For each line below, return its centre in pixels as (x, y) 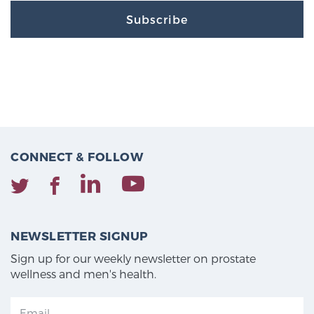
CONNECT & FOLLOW (77, 157)
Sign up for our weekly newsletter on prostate (133, 259)
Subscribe (157, 20)
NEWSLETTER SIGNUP (80, 236)
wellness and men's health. (83, 274)
